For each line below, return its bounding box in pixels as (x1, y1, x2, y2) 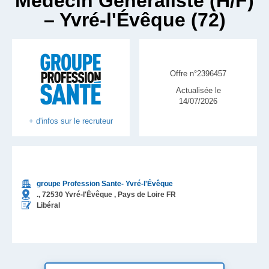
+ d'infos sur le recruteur (29, 116, 113, 125)
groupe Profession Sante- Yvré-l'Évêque (37, 180, 173, 188)
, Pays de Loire (114, 190, 165, 199)
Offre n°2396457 (170, 69, 226, 78)
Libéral (37, 201, 60, 210)
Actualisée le (175, 86, 221, 95)
